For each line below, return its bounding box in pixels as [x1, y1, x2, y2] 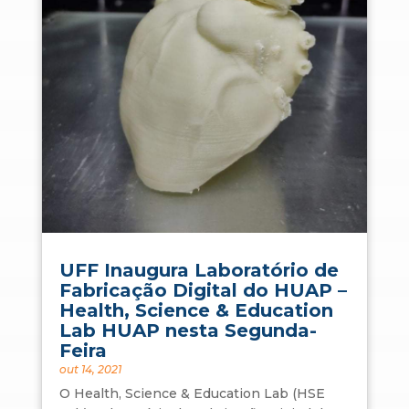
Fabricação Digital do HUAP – [58, 278, 347, 301]
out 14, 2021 [58, 362, 121, 376]
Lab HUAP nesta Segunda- [58, 319, 317, 341]
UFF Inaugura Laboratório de [58, 258, 339, 281]
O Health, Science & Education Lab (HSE [58, 384, 325, 402]
